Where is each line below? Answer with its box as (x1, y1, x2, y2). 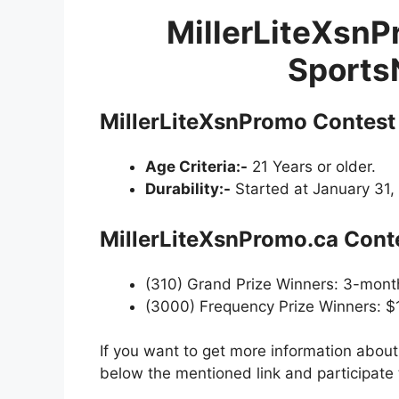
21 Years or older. (248, 158, 376, 176)
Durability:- (145, 180, 231, 199)
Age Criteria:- (145, 158, 248, 176)
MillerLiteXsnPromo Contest (100, 109, 395, 135)
